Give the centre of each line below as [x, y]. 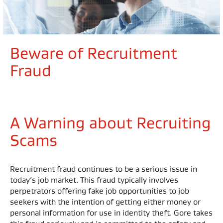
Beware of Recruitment [94, 53]
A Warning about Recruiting [111, 123]
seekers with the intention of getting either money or [105, 202]
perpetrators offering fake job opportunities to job [100, 191]
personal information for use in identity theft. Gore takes [111, 213]
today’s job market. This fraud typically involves [94, 180]
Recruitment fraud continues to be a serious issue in [104, 169]
